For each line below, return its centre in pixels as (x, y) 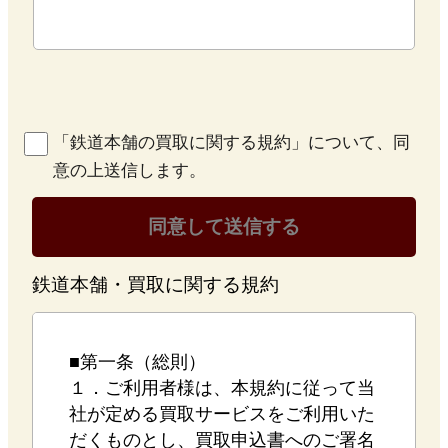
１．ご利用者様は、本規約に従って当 (221, 388)
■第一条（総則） (137, 362)
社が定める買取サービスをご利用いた (221, 414)
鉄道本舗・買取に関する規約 (155, 284)
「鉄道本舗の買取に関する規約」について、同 (231, 142)
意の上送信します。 (129, 170)
